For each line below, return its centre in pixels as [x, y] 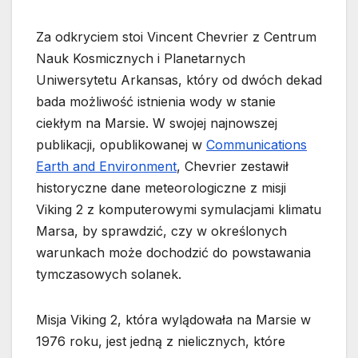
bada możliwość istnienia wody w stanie [156, 101]
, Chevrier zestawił [233, 166]
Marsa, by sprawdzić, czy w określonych [161, 231]
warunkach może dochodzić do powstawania [173, 253]
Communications [257, 145]
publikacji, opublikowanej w [121, 145]
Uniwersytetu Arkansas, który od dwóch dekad [179, 80]
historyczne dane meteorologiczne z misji [161, 188]
